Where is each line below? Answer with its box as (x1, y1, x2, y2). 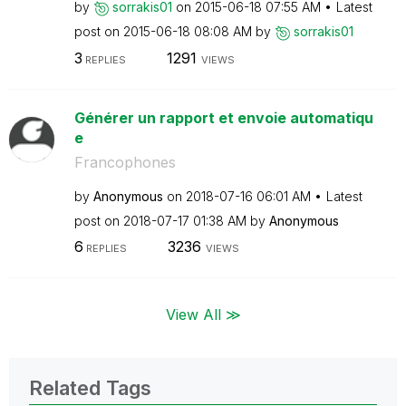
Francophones (73, 152, 176, 171)
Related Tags (29, 375, 151, 400)
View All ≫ (165, 304, 241, 324)
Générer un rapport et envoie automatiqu (73, 108, 373, 127)
